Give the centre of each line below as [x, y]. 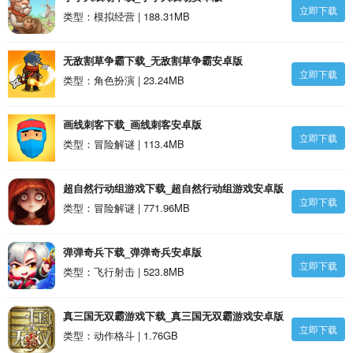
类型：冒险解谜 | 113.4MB [124, 144]
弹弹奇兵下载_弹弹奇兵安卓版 [132, 252]
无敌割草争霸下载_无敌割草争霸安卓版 [153, 60]
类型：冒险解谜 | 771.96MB [126, 208]
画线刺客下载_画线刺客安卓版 [132, 124]
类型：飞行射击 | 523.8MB [124, 271]
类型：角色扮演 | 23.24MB [124, 80]
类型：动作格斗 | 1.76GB [121, 335]
